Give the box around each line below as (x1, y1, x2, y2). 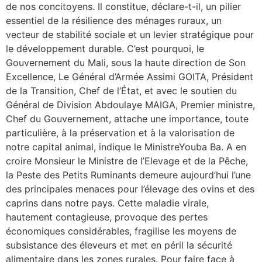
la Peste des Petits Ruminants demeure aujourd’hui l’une (6, 169, 251, 181)
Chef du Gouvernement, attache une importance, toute (6, 113, 249, 125)
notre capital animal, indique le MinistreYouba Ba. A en (6, 141, 246, 153)
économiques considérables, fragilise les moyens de (6, 225, 236, 237)
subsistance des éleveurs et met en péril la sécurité (6, 239, 232, 251)
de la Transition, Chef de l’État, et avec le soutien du (6, 85, 237, 97)
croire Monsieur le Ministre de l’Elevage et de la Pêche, (6, 155, 248, 167)
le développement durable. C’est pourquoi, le (6, 43, 204, 55)
